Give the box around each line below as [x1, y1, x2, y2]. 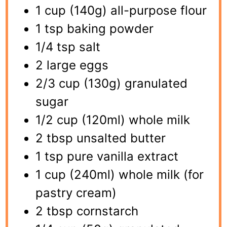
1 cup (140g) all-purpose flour [35, 3, 207, 18]
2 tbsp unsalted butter [35, 130, 166, 145]
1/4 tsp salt [35, 39, 101, 54]
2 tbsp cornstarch [35, 203, 139, 218]
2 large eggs [35, 57, 109, 72]
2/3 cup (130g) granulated [35, 75, 188, 91]
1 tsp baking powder [35, 21, 154, 36]
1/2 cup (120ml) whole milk [35, 112, 191, 127]
